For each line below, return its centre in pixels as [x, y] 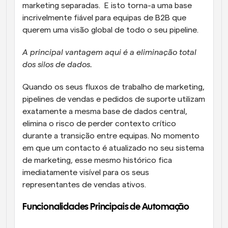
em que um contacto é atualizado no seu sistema [113, 148]
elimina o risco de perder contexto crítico [99, 124]
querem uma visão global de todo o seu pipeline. [110, 30]
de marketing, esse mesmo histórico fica [97, 161]
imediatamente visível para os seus [86, 173]
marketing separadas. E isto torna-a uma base [107, 6]
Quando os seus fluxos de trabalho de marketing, [113, 87]
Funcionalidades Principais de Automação [106, 208]
